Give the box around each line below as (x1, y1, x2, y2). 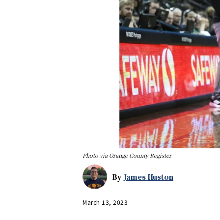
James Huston (124, 172, 173, 182)
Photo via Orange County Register (82, 151, 171, 160)
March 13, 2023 (82, 197, 128, 206)
